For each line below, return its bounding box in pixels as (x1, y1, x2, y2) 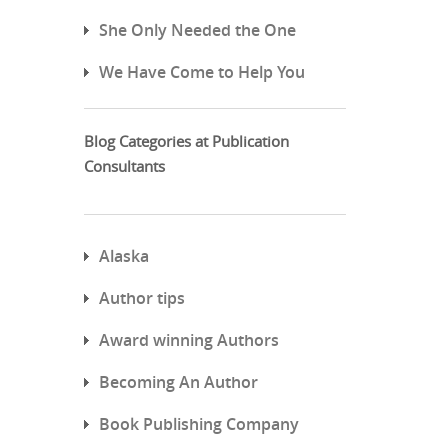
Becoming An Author (98, 370, 258, 393)
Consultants (83, 155, 165, 176)
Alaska (98, 244, 149, 267)
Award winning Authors (98, 328, 279, 351)
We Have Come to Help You (98, 60, 305, 83)
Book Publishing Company (98, 412, 299, 435)
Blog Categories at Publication (83, 130, 289, 151)
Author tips (98, 286, 185, 309)
